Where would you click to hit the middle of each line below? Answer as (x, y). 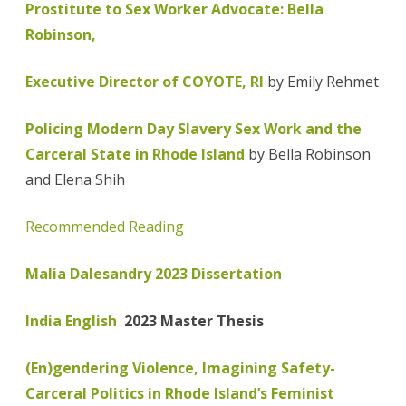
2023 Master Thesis (192, 321)
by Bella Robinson (308, 155)
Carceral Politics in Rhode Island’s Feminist (180, 394)
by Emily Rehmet (321, 82)
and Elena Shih (75, 180)
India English (73, 321)
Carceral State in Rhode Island (135, 155)
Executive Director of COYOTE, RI (145, 82)
